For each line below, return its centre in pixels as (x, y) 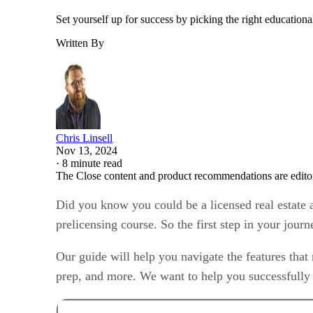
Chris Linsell (84, 138)
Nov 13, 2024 (87, 150)
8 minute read (92, 163)
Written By (80, 43)
